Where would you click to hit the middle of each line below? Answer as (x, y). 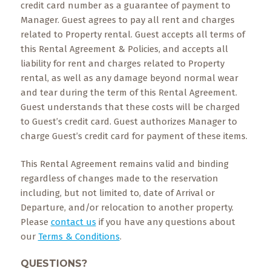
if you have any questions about (165, 222)
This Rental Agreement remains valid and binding (124, 164)
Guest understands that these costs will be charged (130, 107)
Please (35, 222)
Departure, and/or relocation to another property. (127, 207)
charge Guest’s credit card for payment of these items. (134, 136)
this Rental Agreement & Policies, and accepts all (124, 49)
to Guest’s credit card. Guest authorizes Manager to (129, 122)
